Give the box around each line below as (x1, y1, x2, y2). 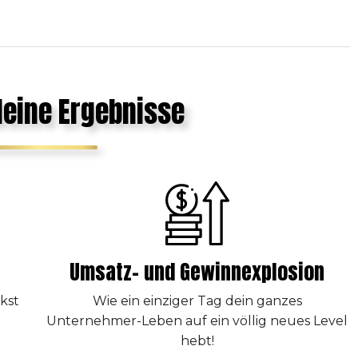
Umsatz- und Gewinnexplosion (70, 256, 325, 288)
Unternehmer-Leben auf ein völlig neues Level (46, 313, 348, 328)
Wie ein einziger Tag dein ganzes (92, 293, 302, 308)
